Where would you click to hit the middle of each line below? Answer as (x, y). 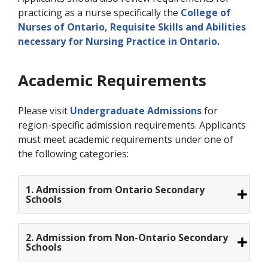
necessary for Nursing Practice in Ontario (118, 41)
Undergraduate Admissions (136, 110)
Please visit (44, 110)
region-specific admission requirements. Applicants (132, 125)
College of (206, 12)
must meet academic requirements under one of (126, 139)
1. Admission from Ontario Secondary (115, 189)
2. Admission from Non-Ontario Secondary (127, 237)
